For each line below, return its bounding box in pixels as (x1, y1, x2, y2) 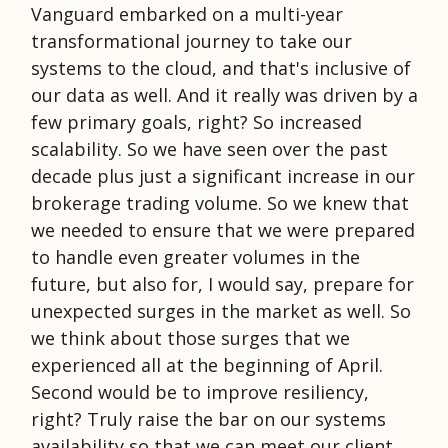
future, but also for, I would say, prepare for (31, 271, 414, 296)
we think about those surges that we (31, 325, 350, 350)
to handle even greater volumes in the (31, 244, 360, 269)
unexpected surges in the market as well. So (31, 298, 411, 323)
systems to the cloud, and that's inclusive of (31, 55, 411, 80)
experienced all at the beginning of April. (31, 352, 383, 377)
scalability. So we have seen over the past (31, 136, 388, 161)
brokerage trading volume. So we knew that (31, 190, 409, 215)
